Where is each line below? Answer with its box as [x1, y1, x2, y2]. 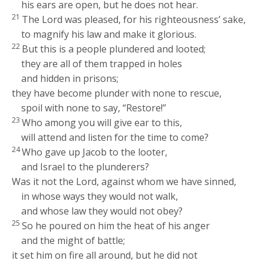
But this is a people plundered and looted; [22, 42, 206, 56]
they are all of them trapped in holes [21, 57, 183, 71]
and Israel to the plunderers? [21, 160, 150, 174]
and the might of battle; [21, 234, 126, 247]
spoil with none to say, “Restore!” [21, 101, 167, 115]
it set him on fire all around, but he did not [12, 249, 198, 262]
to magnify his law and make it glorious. [21, 28, 197, 41]
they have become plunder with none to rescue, [12, 87, 222, 100]
